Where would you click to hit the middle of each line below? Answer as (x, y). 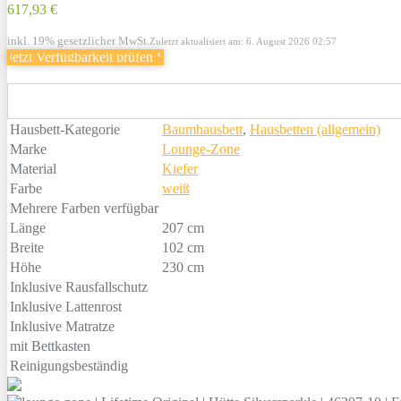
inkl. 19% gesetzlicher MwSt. (78, 40)
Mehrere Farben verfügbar (84, 209)
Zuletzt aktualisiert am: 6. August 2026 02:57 (243, 41)
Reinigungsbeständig (69, 366)
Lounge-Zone (201, 149)
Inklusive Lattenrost (66, 307)
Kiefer (180, 169)
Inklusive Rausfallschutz (79, 287)
